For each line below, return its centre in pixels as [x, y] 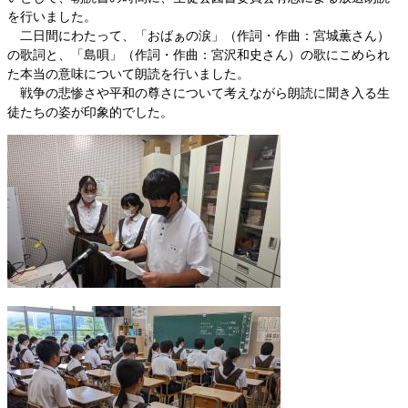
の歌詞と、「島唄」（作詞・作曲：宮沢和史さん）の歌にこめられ [199, 55]
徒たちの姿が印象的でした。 [90, 112]
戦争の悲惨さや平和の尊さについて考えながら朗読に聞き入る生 [199, 93]
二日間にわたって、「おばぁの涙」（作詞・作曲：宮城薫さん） [199, 36]
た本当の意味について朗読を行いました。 [128, 74]
